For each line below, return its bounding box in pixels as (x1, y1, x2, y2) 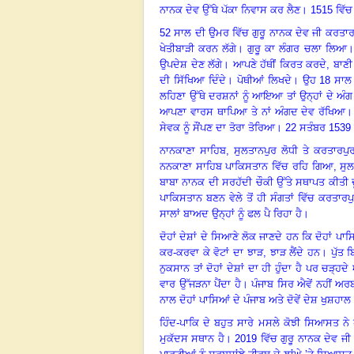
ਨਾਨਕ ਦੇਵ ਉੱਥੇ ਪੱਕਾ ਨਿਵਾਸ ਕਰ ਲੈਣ (160, 3, 300, 16)
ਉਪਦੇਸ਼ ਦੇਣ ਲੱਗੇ (160, 58, 223, 70)
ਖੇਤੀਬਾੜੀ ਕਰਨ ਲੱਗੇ (160, 42, 237, 55)
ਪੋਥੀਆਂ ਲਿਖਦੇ (236, 73, 292, 86)
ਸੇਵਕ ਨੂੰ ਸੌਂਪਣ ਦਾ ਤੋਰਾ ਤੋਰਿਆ (160, 121, 275, 134)
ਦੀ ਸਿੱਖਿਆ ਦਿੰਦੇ (160, 73, 226, 86)
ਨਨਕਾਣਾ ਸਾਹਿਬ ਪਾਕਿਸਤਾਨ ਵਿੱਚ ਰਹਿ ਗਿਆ (160, 160, 333, 172)
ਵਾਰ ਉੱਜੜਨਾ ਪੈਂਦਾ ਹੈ (160, 277, 241, 290)
